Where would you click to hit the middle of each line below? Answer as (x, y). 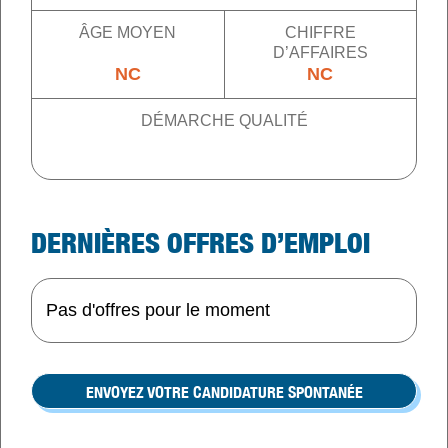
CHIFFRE (320, 33)
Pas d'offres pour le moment (158, 310)
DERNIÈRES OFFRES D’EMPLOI (200, 242)
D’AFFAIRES (320, 53)
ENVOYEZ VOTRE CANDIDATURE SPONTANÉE (224, 391)
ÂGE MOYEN (128, 33)
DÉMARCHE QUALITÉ (224, 121)
